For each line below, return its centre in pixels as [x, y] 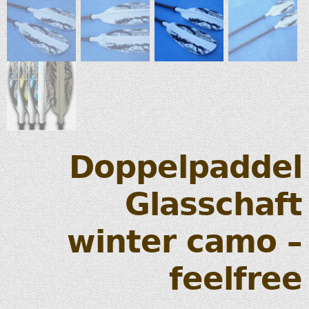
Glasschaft [213, 205]
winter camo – [185, 242]
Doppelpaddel [186, 168]
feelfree [236, 279]
